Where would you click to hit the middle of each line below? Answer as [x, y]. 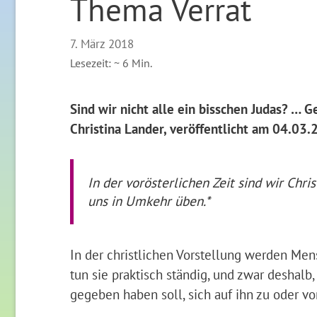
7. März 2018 [102, 44]
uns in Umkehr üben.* [149, 201]
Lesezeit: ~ [94, 63]
